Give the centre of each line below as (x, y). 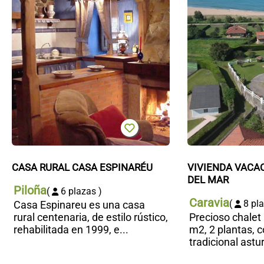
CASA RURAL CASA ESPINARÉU (82, 167)
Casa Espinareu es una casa (79, 204)
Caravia (209, 202)
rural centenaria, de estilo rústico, (91, 217)
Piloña (30, 190)
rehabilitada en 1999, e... (71, 229)
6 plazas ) (80, 191)
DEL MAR (208, 179)
